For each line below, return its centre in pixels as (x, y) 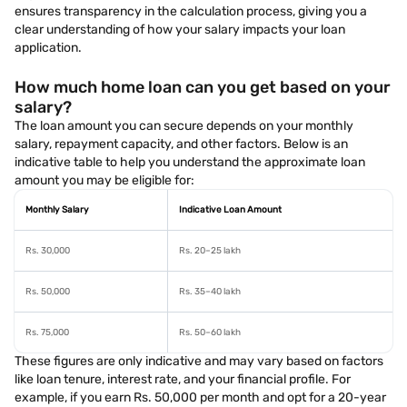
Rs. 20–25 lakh (210, 251)
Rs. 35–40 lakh (210, 292)
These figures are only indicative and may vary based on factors (199, 361)
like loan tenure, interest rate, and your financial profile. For (183, 379)
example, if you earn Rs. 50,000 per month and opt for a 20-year (200, 397)
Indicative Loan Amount (230, 210)
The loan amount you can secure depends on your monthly (184, 126)
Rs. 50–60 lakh (210, 333)
